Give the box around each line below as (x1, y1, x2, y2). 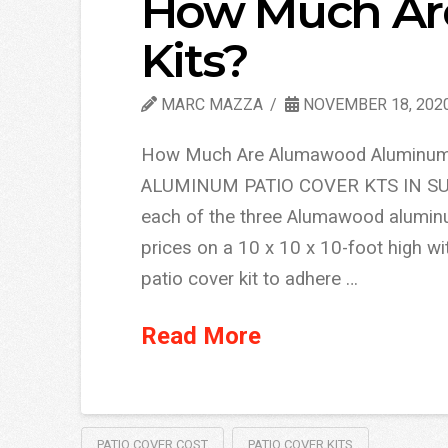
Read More (140, 321, 261, 350)
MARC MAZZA (156, 94, 263, 114)
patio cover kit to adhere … (140, 268, 358, 291)
